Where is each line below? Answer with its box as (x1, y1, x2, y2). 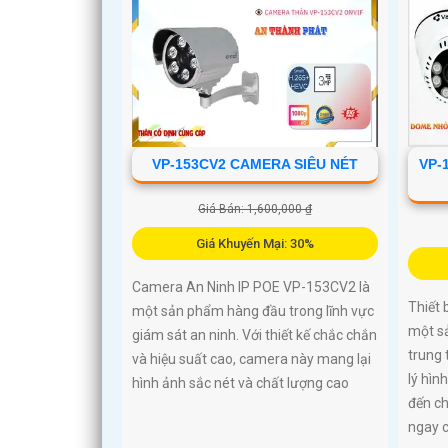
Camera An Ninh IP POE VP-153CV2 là (132, 278, 370, 295)
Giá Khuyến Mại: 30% (196, 235, 315, 251)
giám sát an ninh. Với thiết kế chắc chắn (132, 326, 377, 343)
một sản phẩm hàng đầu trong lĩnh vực (132, 302, 374, 319)
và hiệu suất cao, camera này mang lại (132, 350, 371, 367)
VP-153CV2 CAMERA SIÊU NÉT (152, 155, 359, 172)
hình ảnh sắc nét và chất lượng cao (132, 374, 349, 391)
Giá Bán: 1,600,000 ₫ (198, 201, 313, 216)
